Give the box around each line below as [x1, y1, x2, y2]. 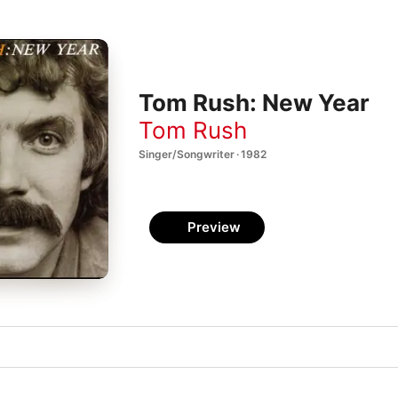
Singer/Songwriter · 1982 [139, 147, 267, 161]
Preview [187, 219, 241, 235]
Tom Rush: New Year [139, 89, 370, 117]
